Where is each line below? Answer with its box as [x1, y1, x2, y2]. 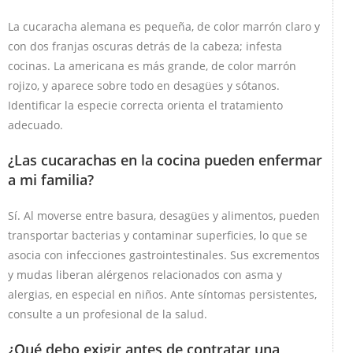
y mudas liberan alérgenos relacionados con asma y [8, 266, 282, 282]
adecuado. [8, 117, 63, 132]
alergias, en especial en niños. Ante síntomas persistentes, [8, 286, 317, 302]
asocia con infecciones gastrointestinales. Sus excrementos [8, 247, 320, 262]
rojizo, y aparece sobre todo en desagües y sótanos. [8, 77, 280, 93]
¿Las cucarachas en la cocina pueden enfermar [8, 150, 322, 169]
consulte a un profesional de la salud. [8, 306, 207, 321]
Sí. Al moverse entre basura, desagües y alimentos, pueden [8, 207, 320, 223]
